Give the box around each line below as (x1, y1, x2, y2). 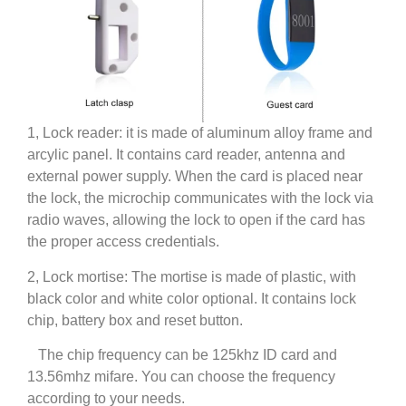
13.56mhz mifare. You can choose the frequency (27, 369, 335, 385)
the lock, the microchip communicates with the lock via (27, 190, 373, 207)
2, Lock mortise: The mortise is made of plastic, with (27, 268, 356, 285)
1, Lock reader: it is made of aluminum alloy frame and (27, 125, 372, 141)
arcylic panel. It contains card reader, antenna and (27, 147, 345, 163)
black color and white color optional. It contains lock (27, 290, 356, 306)
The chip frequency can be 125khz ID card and (27, 347, 337, 363)
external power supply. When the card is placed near (27, 169, 362, 185)
